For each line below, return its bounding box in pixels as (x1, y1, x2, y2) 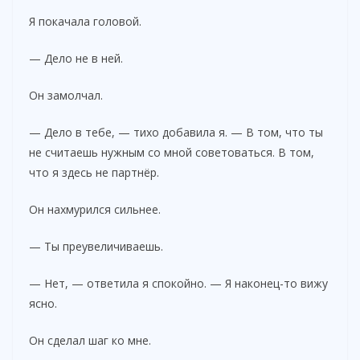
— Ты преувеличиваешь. (29, 238, 163, 254)
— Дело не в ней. (29, 50, 123, 66)
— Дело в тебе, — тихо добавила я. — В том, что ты (29, 124, 323, 140)
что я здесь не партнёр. (29, 164, 159, 180)
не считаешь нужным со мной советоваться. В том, (29, 144, 314, 160)
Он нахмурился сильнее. (29, 201, 161, 217)
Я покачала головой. (29, 13, 141, 29)
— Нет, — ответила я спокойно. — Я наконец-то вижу (29, 275, 328, 291)
